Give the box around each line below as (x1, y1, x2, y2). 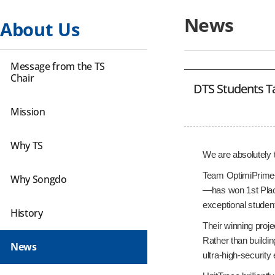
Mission (10, 105, 45, 118)
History (10, 206, 43, 220)
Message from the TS (10, 60, 105, 73)
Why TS (10, 139, 44, 152)
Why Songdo (10, 172, 67, 186)
